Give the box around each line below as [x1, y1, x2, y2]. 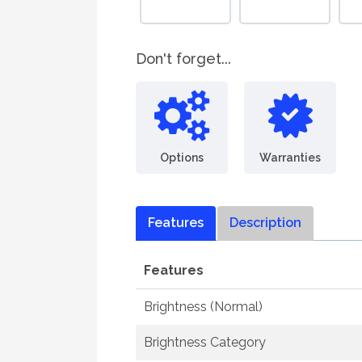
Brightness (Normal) [144, 299, 263, 314]
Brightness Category [144, 335, 266, 350]
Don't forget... [136, 50, 231, 67]
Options [160, 150, 204, 164]
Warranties [259, 150, 321, 164]
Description [229, 215, 301, 230]
